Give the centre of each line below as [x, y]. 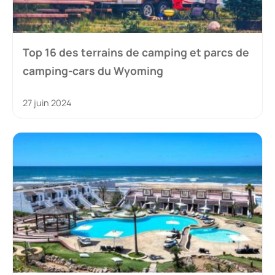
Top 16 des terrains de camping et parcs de [136, 52]
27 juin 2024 [47, 103]
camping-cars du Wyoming [93, 71]
